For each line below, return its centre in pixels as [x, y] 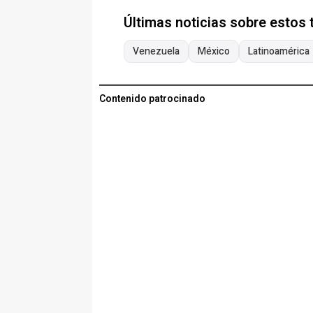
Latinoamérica [279, 52]
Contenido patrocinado [152, 99]
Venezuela [156, 52]
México [214, 52]
